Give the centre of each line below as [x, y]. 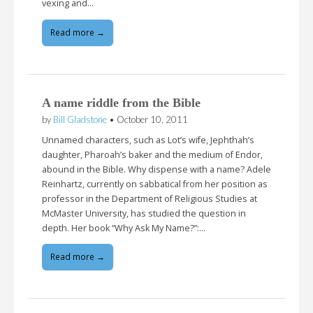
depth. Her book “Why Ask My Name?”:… [124, 228]
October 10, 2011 [152, 119]
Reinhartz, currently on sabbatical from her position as [155, 184]
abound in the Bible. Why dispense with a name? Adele [156, 169]
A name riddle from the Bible [121, 103]
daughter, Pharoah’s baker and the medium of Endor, [152, 154]
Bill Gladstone [80, 119]
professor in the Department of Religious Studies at [150, 198]
